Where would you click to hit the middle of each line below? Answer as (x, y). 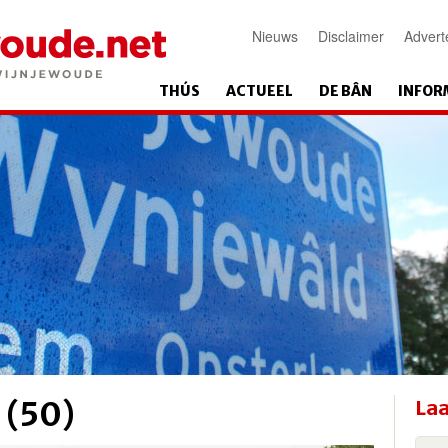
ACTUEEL (259, 91)
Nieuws (275, 36)
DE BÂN (345, 91)
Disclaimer (351, 36)
